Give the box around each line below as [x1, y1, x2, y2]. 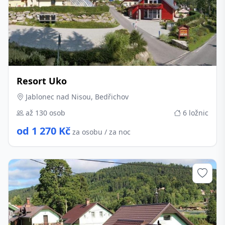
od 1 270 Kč [17, 124, 70, 138]
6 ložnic [181, 108, 208, 118]
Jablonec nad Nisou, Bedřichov [24, 92, 129, 101]
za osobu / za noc [72, 127, 131, 137]
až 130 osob [24, 108, 65, 118]
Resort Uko [17, 75, 67, 87]
